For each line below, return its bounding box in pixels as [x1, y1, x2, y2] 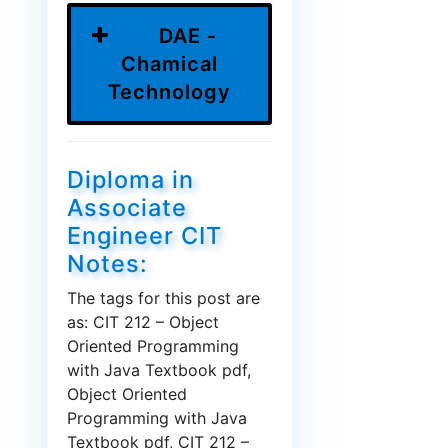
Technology [107, 80, 231, 105]
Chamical [120, 52, 218, 77]
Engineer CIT [67, 221, 222, 251]
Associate [67, 193, 187, 223]
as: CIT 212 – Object [67, 312, 219, 333]
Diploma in [67, 165, 194, 195]
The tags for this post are [67, 288, 260, 309]
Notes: [67, 249, 148, 279]
